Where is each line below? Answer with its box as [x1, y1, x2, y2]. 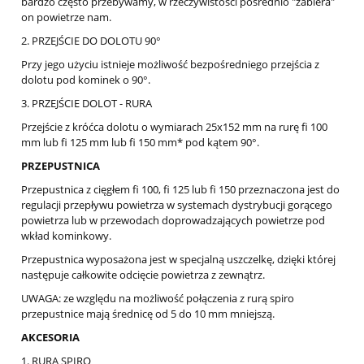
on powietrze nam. [21, 10, 111, 25]
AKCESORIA [21, 330, 80, 345]
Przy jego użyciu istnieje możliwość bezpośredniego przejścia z [21, 57, 319, 72]
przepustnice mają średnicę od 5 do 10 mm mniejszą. [21, 306, 275, 322]
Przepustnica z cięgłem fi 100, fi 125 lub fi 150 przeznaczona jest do [21, 182, 340, 197]
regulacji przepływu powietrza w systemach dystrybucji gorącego [21, 197, 332, 213]
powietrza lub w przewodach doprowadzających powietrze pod [21, 213, 325, 228]
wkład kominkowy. [21, 228, 111, 244]
